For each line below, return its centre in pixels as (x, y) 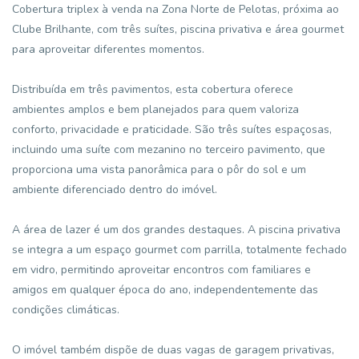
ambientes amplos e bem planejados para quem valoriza (155, 109)
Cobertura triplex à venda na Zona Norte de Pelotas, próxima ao (175, 9)
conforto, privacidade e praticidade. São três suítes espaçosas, (172, 129)
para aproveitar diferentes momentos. (108, 49)
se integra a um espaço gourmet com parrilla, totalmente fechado (179, 250)
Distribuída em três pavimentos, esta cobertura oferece (153, 89)
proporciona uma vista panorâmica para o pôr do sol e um (159, 169)
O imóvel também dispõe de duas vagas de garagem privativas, (173, 350)
